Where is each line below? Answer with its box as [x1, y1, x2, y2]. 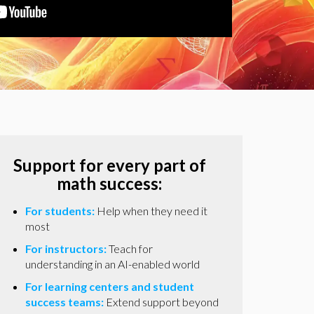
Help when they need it [95, 204, 207, 218]
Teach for [107, 242, 153, 256]
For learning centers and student [25, 280, 194, 294]
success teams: [25, 295, 104, 309]
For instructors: [25, 242, 107, 256]
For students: [25, 204, 95, 218]
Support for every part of [13, 155, 206, 176]
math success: [57, 173, 162, 194]
